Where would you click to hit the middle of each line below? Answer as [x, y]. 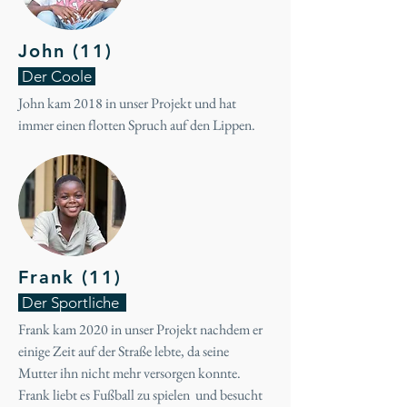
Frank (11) [70, 277]
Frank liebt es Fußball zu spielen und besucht [140, 395]
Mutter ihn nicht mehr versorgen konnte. [129, 373]
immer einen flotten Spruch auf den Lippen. [138, 125]
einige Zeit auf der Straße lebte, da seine [124, 351]
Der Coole [57, 76]
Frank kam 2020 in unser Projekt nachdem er [140, 329]
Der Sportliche [72, 303]
